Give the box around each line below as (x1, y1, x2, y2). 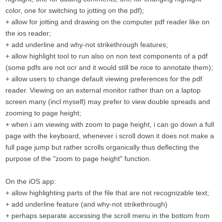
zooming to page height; (5, 109, 81, 117)
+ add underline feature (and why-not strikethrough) (5, 200, 167, 208)
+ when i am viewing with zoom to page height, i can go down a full (5, 120, 214, 128)
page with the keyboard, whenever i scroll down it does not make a (5, 132, 214, 140)
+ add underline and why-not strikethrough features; (5, 41, 168, 49)
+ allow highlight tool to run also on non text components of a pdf (5, 52, 208, 60)
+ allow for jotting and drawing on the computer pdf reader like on (5, 18, 210, 26)
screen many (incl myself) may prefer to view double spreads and (5, 98, 210, 106)
